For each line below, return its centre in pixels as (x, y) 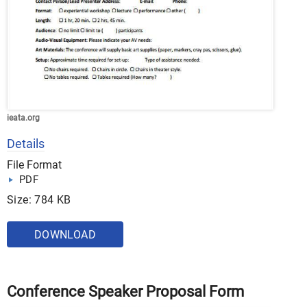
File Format (34, 165)
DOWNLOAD (65, 235)
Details (26, 144)
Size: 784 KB (39, 200)
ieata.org (23, 118)
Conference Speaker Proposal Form (125, 292)
